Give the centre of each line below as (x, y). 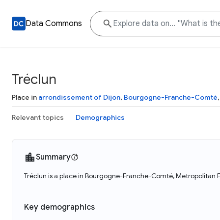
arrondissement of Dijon (79, 97)
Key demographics (59, 207)
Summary (53, 157)
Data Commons (54, 24)
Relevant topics (38, 117)
